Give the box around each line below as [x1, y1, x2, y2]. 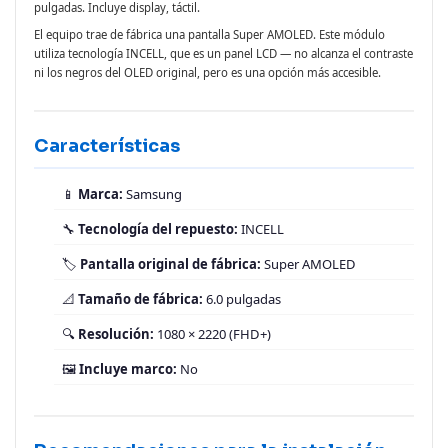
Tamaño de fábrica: [78, 290, 203, 309]
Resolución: [78, 325, 154, 344]
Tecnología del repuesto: [78, 220, 238, 239]
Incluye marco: [79, 360, 177, 379]
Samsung [123, 185, 182, 204]
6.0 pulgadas [203, 290, 281, 309]
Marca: [78, 185, 123, 204]
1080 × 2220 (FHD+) [154, 325, 271, 344]
